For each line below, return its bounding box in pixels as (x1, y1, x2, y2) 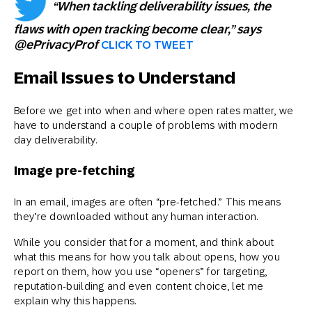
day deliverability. (14, 133, 97, 146)
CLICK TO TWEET (101, 38, 194, 52)
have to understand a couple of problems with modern (14, 118, 279, 131)
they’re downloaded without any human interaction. (14, 210, 258, 222)
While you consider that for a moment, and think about (14, 235, 274, 248)
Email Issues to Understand (14, 67, 237, 88)
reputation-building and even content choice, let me (14, 279, 264, 292)
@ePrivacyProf (14, 37, 101, 52)
